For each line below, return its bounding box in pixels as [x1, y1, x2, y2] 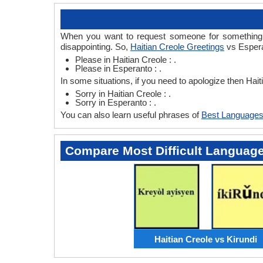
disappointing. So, [60, 42, 130, 52]
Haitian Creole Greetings [130, 42, 224, 52]
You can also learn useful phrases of [60, 110, 201, 120]
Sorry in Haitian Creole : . [75, 89, 171, 99]
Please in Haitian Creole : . [75, 55, 176, 65]
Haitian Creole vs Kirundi [154, 234, 257, 244]
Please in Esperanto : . [75, 63, 161, 73]
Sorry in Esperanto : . [75, 97, 156, 107]
